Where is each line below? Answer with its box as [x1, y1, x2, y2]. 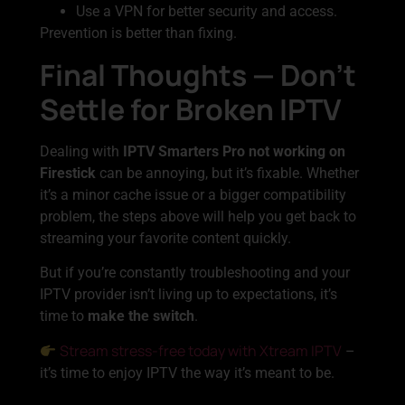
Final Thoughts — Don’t [40, 54, 356, 95]
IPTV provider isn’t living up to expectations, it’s [40, 286, 337, 304]
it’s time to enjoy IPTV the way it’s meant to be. [40, 364, 334, 382]
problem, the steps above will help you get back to [40, 207, 356, 225]
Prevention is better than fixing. [40, 24, 237, 42]
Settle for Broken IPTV [40, 89, 342, 129]
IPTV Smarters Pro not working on [123, 142, 345, 160]
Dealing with [40, 142, 123, 160]
